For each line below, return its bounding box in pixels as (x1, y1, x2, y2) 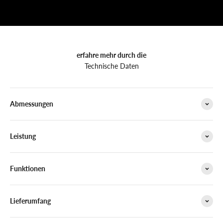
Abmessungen (10, 99, 53, 108)
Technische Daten (84, 61, 139, 70)
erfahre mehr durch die (77, 50, 146, 59)
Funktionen (10, 164, 45, 173)
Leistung (10, 131, 36, 140)
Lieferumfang (10, 196, 51, 205)
